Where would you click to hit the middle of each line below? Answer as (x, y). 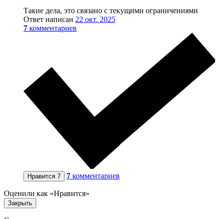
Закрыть (20, 203)
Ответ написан (49, 19)
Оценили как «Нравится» (47, 193)
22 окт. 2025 (95, 19)
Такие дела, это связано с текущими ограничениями (111, 11)
